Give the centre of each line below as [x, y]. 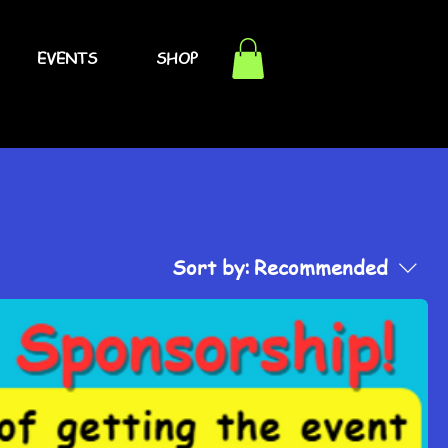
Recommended [321, 268]
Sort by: [211, 268]
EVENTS [66, 58]
